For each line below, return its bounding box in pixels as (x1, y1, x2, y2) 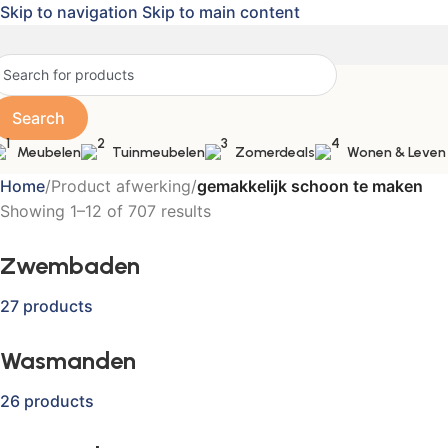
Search (12, 107, 66, 128)
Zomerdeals (235, 143, 315, 161)
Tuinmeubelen (112, 143, 205, 161)
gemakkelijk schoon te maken (197, 176, 423, 196)
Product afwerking (51, 176, 191, 196)
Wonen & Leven (347, 143, 446, 161)
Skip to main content (142, 2, 300, 22)
